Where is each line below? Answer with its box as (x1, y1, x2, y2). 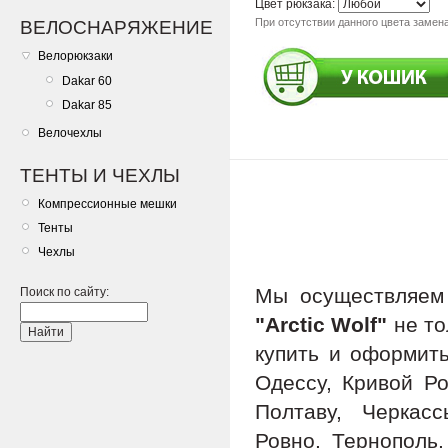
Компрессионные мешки (38, 196, 177, 211)
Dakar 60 (62, 73, 112, 88)
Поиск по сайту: (20, 285, 109, 300)
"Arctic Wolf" (255, 313, 388, 337)
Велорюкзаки (38, 49, 113, 64)
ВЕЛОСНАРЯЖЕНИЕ (20, 17, 213, 39)
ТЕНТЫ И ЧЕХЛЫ (20, 164, 180, 186)
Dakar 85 (62, 97, 112, 112)
